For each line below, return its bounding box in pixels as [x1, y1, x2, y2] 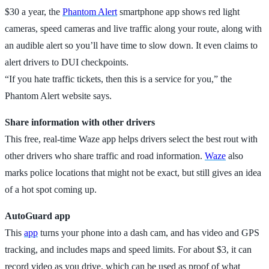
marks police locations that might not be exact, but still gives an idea [5, 167, 261, 178]
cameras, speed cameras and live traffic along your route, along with [5, 23, 262, 34]
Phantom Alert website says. [5, 90, 112, 101]
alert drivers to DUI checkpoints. [5, 56, 128, 67]
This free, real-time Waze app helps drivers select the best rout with [5, 133, 258, 144]
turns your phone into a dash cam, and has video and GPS [38, 227, 259, 238]
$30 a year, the [5, 6, 62, 17]
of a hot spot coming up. [5, 184, 97, 195]
